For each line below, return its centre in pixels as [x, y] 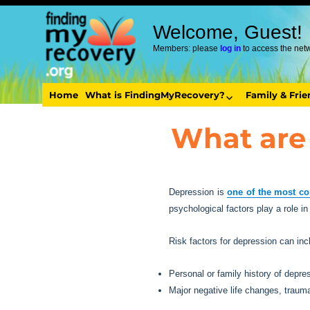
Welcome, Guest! [228, 32]
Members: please [187, 48]
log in [231, 48]
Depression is [198, 192]
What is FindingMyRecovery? [155, 94]
